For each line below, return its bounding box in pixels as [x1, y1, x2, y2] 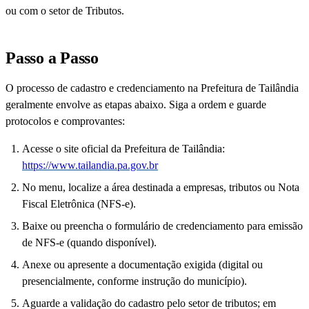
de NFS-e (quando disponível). [22, 237, 157, 249]
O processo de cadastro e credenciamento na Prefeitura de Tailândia [6, 82, 299, 94]
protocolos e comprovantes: [6, 115, 125, 128]
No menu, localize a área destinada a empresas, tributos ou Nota [22, 181, 299, 194]
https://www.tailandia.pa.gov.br [22, 159, 158, 172]
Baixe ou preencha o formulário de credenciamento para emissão [22, 220, 303, 232]
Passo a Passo [6, 49, 99, 68]
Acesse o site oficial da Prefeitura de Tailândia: [22, 143, 225, 155]
